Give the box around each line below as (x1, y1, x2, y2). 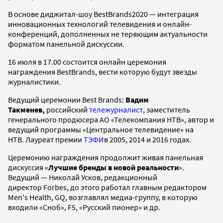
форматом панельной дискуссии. (8, 38, 124, 49)
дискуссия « (8, 162, 48, 172)
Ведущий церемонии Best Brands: (8, 94, 125, 105)
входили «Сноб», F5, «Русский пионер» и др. (8, 202, 160, 212)
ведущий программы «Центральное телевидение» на (8, 124, 194, 134)
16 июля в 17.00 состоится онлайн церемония (8, 56, 166, 67)
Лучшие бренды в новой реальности (48, 162, 179, 172)
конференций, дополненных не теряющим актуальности (8, 28, 208, 39)
